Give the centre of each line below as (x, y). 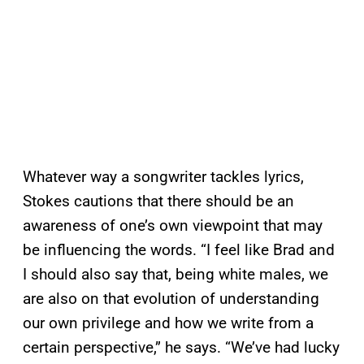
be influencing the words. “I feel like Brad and (179, 250)
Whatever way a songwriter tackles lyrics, (163, 177)
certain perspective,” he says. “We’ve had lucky (181, 348)
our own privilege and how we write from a (168, 323)
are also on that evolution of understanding (171, 299)
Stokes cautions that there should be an (158, 201)
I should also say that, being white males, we (175, 275)
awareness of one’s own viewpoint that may (173, 226)
